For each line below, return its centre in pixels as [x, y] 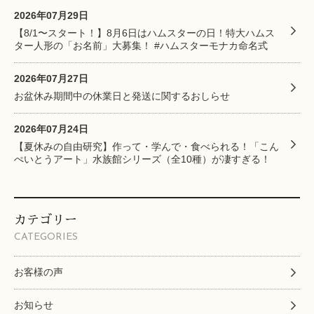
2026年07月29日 [51, 15]
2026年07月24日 [51, 129]
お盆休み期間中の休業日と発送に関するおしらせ [122, 96]
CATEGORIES [46, 237]
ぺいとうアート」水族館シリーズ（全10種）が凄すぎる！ [142, 159]
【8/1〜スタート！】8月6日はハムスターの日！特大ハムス [144, 33]
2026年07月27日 [51, 78]
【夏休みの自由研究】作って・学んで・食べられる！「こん [146, 146]
